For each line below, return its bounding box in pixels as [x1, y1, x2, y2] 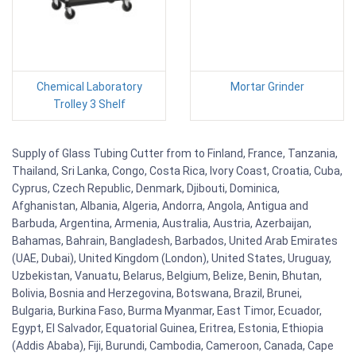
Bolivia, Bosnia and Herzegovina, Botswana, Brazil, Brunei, [12, 286, 302, 300]
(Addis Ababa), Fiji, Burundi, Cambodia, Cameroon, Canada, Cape [12, 339, 334, 352]
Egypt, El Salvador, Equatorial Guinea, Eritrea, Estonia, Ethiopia [12, 321, 323, 335]
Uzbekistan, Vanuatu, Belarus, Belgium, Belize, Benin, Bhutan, [12, 269, 322, 282]
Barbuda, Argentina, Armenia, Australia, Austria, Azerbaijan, [12, 216, 311, 230]
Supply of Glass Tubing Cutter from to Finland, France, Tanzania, [12, 146, 338, 160]
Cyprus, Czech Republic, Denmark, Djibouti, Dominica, [12, 181, 280, 195]
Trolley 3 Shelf [52, 97, 126, 110]
